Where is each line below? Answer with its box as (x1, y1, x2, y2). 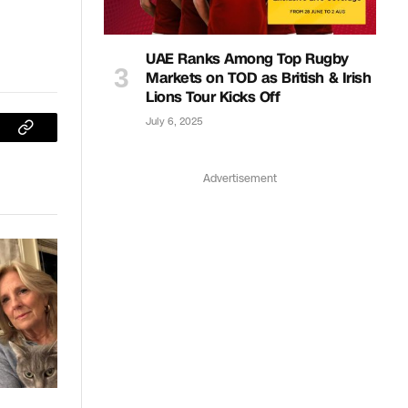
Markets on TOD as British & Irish (146, 66, 372, 88)
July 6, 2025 (146, 114, 203, 128)
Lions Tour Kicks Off (146, 86, 280, 107)
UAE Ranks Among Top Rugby (146, 47, 350, 69)
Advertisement (203, 170, 277, 186)
